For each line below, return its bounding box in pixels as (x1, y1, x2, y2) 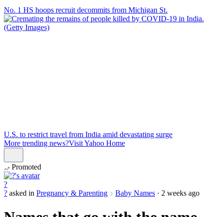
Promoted (10, 163, 41, 171)
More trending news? (4, 139, 69, 148)
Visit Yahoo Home (69, 139, 125, 148)
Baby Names (115, 189, 155, 198)
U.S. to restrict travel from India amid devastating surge (4, 130, 172, 139)
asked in (9, 189, 34, 198)
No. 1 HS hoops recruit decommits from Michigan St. (4, 6, 168, 15)
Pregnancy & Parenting (36, 189, 108, 198)
